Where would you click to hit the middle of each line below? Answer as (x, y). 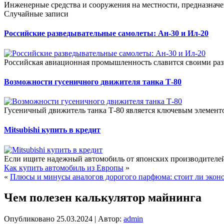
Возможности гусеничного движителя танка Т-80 (93, 81)
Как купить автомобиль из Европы (64, 167)
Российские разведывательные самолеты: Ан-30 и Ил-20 (106, 33)
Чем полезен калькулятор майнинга (103, 198)
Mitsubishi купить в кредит (52, 130)
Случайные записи (36, 13)
